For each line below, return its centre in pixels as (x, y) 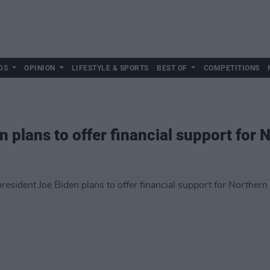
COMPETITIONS (231, 68)
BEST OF (172, 68)
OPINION (40, 68)
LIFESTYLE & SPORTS (110, 68)
